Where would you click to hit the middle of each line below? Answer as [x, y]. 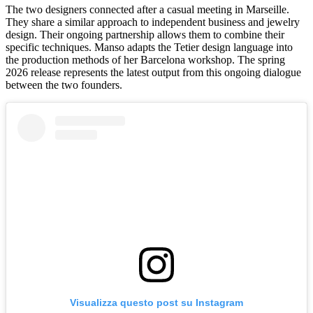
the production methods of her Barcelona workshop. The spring [145, 60]
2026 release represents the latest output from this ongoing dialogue [153, 72]
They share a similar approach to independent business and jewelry [153, 22]
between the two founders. [64, 85]
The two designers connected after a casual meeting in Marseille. [147, 9]
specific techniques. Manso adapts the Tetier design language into [149, 47]
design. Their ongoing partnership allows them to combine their [145, 35]
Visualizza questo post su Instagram [156, 303]
